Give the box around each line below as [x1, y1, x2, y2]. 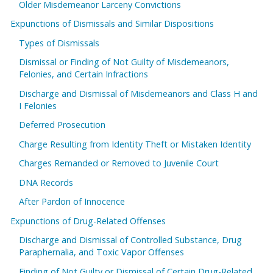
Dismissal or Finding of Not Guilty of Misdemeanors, [19, 56, 230, 68]
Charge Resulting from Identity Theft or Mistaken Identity [19, 138, 252, 150]
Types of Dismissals [19, 37, 100, 49]
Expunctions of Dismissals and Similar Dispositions [10, 18, 214, 30]
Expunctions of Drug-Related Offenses [10, 214, 166, 227]
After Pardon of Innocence [19, 196, 126, 208]
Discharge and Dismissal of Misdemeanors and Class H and [19, 87, 258, 99]
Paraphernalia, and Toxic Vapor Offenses [19, 246, 185, 258]
